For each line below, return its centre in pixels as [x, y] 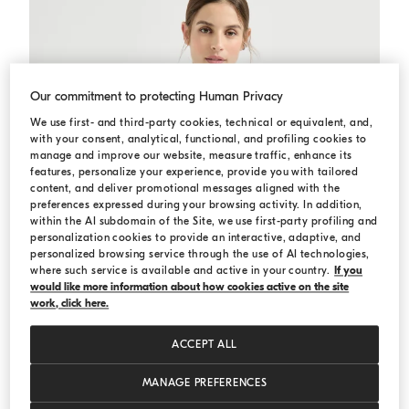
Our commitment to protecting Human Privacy [157, 97]
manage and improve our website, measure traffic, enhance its [191, 156]
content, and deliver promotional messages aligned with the [185, 189]
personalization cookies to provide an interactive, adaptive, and [196, 238]
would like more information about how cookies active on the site [190, 287]
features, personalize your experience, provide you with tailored [194, 172]
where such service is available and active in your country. [180, 271]
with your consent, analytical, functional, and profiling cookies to [199, 139]
